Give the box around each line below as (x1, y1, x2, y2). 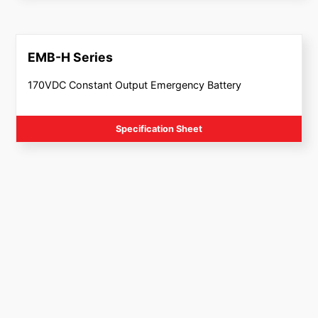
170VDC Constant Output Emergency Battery (27, 78, 241, 91)
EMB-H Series (27, 50, 113, 65)
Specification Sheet (116, 123, 202, 134)
